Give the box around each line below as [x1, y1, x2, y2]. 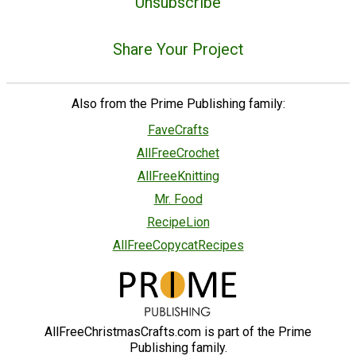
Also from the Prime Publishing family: [71, 95, 285, 111]
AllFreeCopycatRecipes [112, 237, 244, 253]
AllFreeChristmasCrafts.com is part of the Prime [44, 323, 311, 339]
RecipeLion [146, 214, 210, 230]
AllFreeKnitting [137, 168, 219, 184]
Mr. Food [153, 191, 203, 207]
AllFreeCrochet [137, 145, 219, 161]
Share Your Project [112, 40, 244, 60]
